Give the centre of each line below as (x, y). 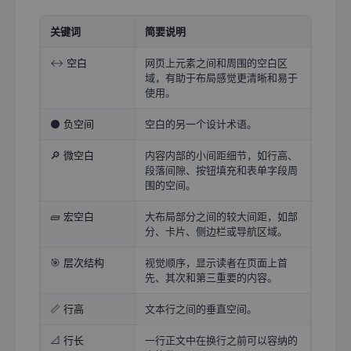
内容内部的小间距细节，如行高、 (221, 156)
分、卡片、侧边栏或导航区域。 (216, 232)
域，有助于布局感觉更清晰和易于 (221, 78)
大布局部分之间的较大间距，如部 (221, 217)
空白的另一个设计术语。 (201, 124)
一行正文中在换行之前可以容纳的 (221, 340)
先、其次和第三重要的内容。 (211, 278)
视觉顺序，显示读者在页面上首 (216, 263)
